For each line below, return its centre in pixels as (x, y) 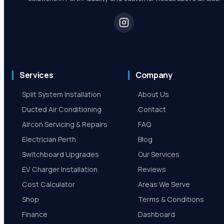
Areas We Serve (164, 184)
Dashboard (156, 214)
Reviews (152, 169)
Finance (35, 214)
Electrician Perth (49, 139)
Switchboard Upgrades (60, 154)
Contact (152, 109)
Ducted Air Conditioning (62, 109)
